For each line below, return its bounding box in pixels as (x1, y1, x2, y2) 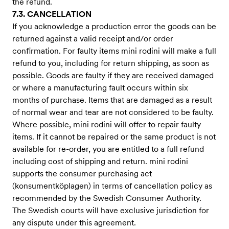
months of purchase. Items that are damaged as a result (12, 95, 212, 105)
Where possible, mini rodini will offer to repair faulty (12, 120, 201, 129)
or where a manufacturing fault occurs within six (12, 83, 188, 93)
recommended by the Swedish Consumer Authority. (12, 193, 201, 203)
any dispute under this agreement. (12, 218, 136, 227)
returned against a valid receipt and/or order (12, 34, 173, 43)
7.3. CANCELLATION (12, 9, 91, 19)
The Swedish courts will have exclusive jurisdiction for (12, 205, 209, 215)
